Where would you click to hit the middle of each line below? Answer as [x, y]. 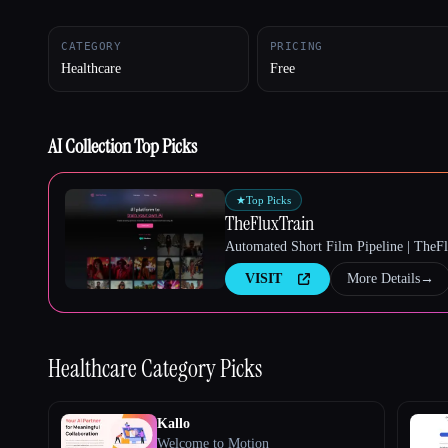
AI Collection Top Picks [122, 145]
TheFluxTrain [269, 222]
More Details [383, 278]
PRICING [296, 46]
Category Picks [201, 368]
